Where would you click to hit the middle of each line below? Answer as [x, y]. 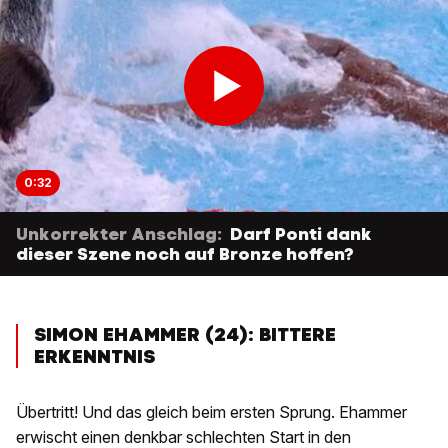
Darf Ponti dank [301, 234]
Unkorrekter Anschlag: [119, 234]
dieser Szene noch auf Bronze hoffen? [185, 254]
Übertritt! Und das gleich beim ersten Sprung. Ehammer [211, 412]
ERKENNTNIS [94, 357]
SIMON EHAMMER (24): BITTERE [185, 335]
